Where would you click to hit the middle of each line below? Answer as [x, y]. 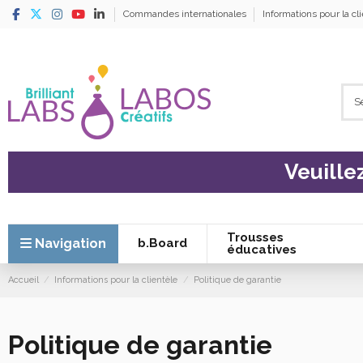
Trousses [255, 237]
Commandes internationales [186, 14]
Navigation [70, 243]
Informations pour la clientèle [116, 280]
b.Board [162, 243]
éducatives [261, 249]
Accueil [23, 280]
